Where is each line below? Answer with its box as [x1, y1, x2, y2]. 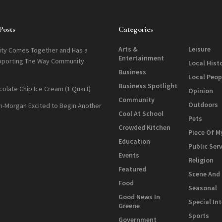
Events [118, 151, 139, 160]
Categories [118, 24, 153, 35]
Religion [188, 156, 214, 165]
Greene [118, 201, 140, 211]
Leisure [188, 45, 211, 54]
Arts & [118, 45, 138, 54]
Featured [118, 165, 146, 174]
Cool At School [118, 109, 164, 118]
